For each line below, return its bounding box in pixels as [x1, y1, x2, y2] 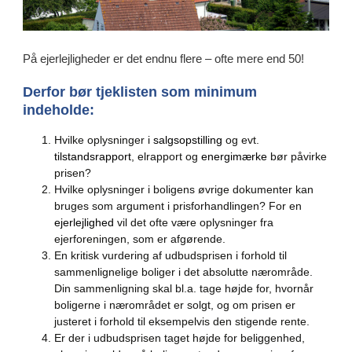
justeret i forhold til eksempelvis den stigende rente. [53, 314, 310, 328]
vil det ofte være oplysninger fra [113, 215, 273, 229]
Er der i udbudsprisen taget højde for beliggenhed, [53, 331, 305, 344]
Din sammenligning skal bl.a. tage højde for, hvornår [53, 281, 313, 295]
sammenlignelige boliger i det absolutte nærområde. [53, 265, 313, 278]
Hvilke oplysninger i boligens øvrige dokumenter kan [53, 182, 313, 196]
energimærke [200, 149, 267, 163]
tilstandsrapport [53, 149, 131, 163]
